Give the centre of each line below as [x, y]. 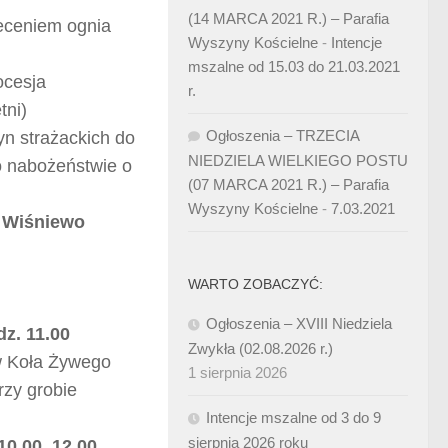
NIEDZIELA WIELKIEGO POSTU [298, 160]
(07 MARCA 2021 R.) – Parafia [288, 184]
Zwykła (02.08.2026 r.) [260, 348]
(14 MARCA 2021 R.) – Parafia [288, 18]
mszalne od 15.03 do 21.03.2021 [294, 66]
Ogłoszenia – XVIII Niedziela [299, 323]
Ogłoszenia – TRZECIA [282, 135]
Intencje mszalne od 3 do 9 [293, 417]
